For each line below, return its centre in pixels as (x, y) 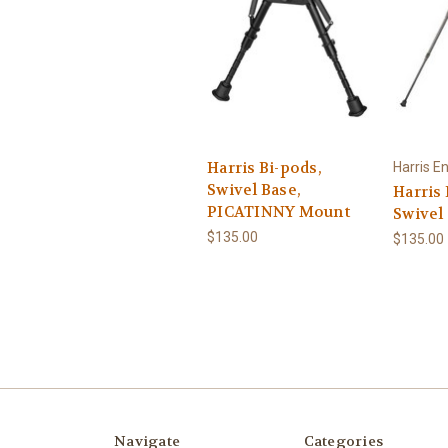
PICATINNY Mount (278, 212)
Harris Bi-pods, (264, 168)
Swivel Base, (254, 190)
